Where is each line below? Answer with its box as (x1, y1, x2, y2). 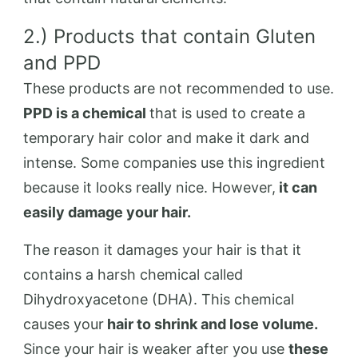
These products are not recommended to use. (23, 80, 334, 97)
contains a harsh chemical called (23, 266, 243, 283)
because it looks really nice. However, (23, 179, 276, 196)
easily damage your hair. (23, 204, 191, 221)
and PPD (23, 51, 101, 74)
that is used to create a (149, 105, 305, 121)
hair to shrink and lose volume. (104, 316, 318, 332)
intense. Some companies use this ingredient (23, 154, 325, 171)
